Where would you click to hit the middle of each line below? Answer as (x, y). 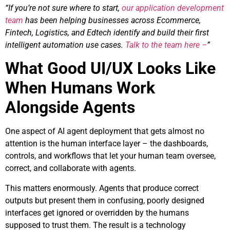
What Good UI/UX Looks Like (110, 69)
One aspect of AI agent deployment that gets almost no (105, 131)
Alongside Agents (70, 108)
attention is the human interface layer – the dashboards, (107, 144)
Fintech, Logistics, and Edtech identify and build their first (107, 32)
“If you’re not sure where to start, (63, 8)
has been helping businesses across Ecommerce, (112, 20)
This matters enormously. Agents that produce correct (102, 188)
